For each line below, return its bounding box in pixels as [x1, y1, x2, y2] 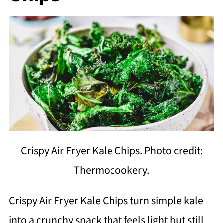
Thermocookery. [74, 162, 149, 178]
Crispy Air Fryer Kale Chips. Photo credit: [20, 142, 203, 159]
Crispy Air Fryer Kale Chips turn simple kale [8, 192, 203, 209]
